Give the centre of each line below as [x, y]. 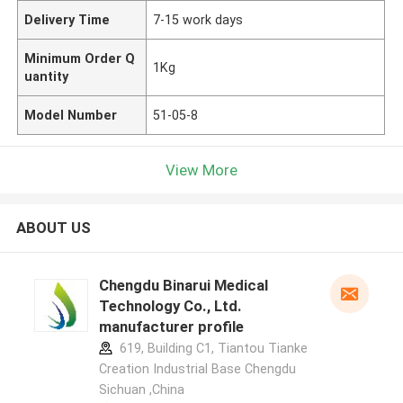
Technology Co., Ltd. [170, 306]
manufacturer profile [171, 327]
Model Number [71, 115]
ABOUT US [53, 228]
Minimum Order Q [80, 58]
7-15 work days [198, 19]
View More [201, 170]
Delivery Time [67, 19]
